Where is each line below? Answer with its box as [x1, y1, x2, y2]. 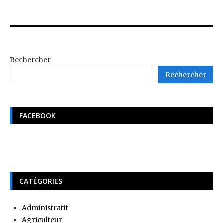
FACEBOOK [19, 111, 56, 121]
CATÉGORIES [19, 176, 62, 186]
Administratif [22, 203, 68, 213]
